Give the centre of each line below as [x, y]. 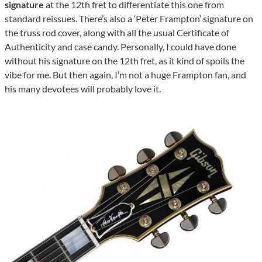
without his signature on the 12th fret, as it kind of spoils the [125, 61]
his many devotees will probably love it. [83, 89]
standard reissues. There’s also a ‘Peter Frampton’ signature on [129, 19]
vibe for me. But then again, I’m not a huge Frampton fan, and [125, 75]
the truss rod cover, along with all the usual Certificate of [117, 33]
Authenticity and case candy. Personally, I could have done [120, 47]
